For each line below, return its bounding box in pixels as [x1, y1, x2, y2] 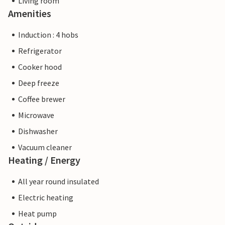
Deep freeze [18, 78, 59, 88]
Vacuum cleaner [18, 142, 72, 153]
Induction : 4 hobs [18, 30, 78, 40]
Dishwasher [18, 126, 58, 137]
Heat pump [18, 208, 57, 219]
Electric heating [18, 192, 73, 203]
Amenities [8, 7, 51, 20]
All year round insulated [18, 176, 99, 187]
